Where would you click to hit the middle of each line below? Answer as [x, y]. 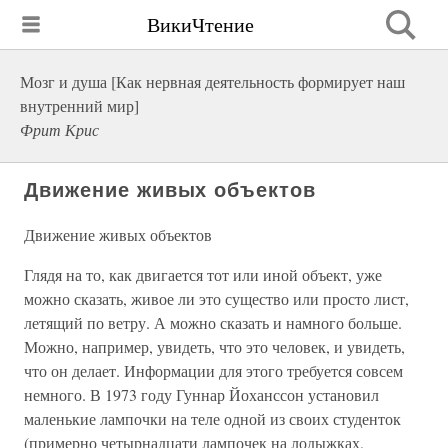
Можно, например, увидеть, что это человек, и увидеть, [214, 346]
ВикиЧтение [200, 24]
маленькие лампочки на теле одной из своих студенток [212, 418]
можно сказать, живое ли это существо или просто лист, [216, 298]
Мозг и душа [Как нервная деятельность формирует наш [212, 81]
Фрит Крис [59, 129]
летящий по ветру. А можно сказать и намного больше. [213, 322]
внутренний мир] [79, 105]
